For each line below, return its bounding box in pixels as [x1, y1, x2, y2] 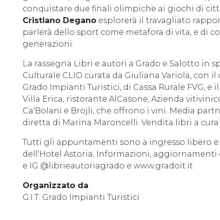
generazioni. [23, 39, 74, 49]
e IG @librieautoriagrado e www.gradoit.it [23, 161, 193, 170]
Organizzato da [23, 181, 88, 190]
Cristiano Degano [23, 16, 96, 25]
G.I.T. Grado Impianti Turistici [23, 192, 139, 202]
